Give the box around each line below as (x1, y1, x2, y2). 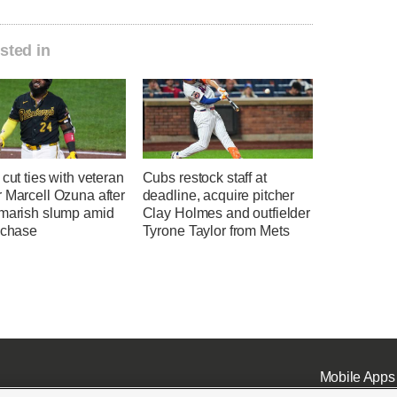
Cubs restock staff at (142, 170, 267, 185)
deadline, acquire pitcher (142, 188, 295, 203)
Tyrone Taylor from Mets (142, 223, 290, 238)
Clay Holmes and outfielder (142, 206, 310, 221)
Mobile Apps (319, 369, 395, 385)
